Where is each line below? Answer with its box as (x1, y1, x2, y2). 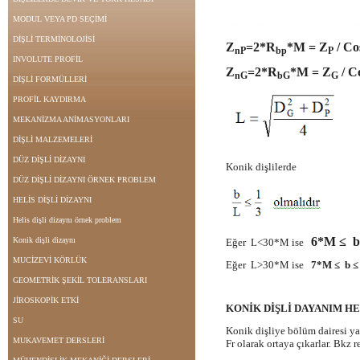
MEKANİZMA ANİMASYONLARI (13, 115, 129, 124)
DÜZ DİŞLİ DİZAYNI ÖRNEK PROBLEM (13, 175, 156, 184)
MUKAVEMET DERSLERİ (13, 336, 104, 345)
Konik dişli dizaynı (13, 235, 76, 244)
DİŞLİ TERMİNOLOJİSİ (13, 35, 95, 43)
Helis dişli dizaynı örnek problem (13, 215, 121, 224)
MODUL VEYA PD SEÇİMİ (13, 14, 107, 23)
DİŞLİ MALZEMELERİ (13, 135, 92, 144)
